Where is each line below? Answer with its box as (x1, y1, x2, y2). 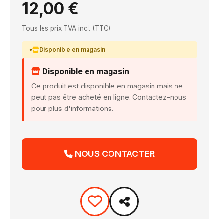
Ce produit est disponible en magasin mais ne (31, 82, 183, 90)
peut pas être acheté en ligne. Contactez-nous (31, 93, 186, 101)
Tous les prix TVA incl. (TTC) (22, 24, 110, 32)
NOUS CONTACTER (73, 149, 155, 159)
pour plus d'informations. (31, 104, 113, 112)
